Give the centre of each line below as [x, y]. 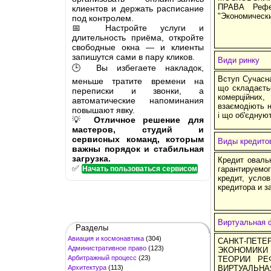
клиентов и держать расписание [138, 8]
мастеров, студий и [138, 129]
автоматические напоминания [138, 100]
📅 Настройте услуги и [138, 28]
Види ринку [239, 60]
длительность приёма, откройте [138, 37]
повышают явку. [103, 110]
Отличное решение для [149, 119]
